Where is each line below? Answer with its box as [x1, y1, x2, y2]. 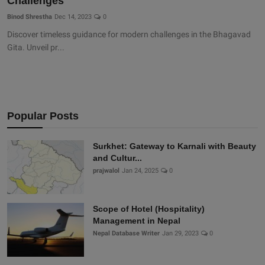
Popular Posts [7, 110, 79, 122]
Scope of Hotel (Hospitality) [93, 204, 205, 214]
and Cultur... [93, 153, 142, 163]
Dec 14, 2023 [54, 13, 92, 21]
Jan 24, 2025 [122, 167, 159, 175]
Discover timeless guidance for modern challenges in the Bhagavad [7, 30, 251, 40]
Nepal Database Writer [93, 230, 160, 238]
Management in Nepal [93, 216, 180, 226]
